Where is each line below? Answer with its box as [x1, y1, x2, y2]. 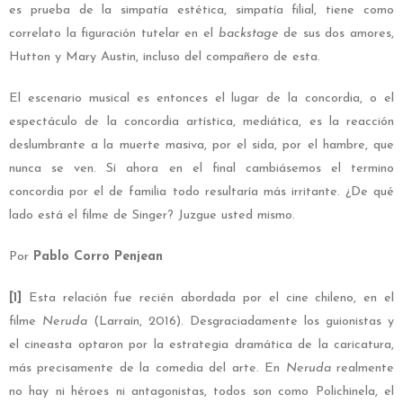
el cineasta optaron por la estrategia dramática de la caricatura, [9, 338, 394, 353]
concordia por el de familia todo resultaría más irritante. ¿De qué [9, 185, 394, 200]
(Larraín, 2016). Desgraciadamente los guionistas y [87, 315, 394, 329]
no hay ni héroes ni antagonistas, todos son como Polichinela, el [9, 385, 394, 399]
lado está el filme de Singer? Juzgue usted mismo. [9, 209, 295, 223]
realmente [330, 362, 395, 376]
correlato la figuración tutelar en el [9, 27, 219, 41]
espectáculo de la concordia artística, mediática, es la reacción [9, 115, 394, 130]
